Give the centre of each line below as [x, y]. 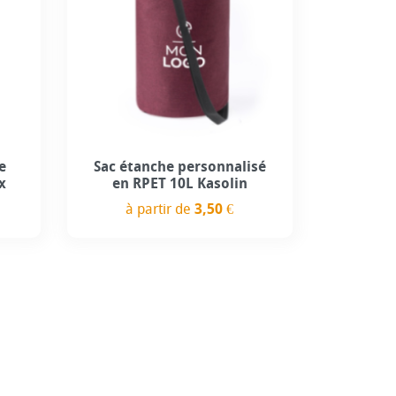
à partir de [160, 209]
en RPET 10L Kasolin [179, 183]
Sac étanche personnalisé [179, 166]
